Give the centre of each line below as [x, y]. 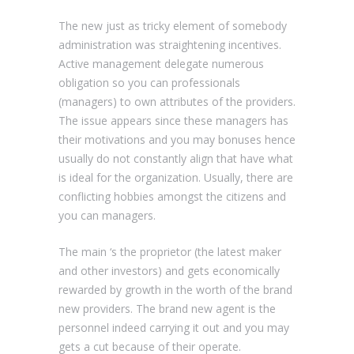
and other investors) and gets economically [169, 270]
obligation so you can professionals [149, 82]
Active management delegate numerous [161, 63]
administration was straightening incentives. [170, 44]
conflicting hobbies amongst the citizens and [172, 196]
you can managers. [107, 215]
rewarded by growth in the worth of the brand [175, 289]
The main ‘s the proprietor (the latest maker [170, 251]
